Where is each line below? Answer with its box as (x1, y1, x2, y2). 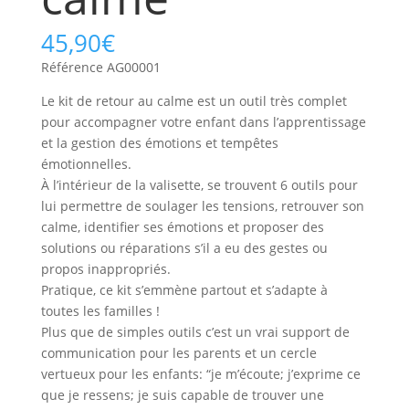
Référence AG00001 (40, 58, 161, 77)
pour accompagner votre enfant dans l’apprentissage (40, 113, 366, 131)
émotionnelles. (40, 155, 131, 173)
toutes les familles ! (40, 302, 160, 320)
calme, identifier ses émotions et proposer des (40, 218, 324, 236)
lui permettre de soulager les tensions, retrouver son (40, 197, 364, 215)
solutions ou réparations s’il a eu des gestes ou (40, 239, 328, 257)
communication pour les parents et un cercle (40, 344, 317, 362)
